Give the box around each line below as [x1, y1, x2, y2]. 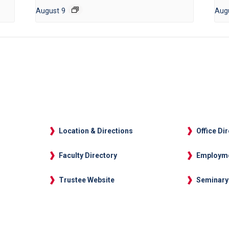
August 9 [36, 7, 66, 16]
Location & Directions [59, 127, 133, 135]
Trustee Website [59, 176, 115, 185]
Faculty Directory [59, 151, 118, 160]
